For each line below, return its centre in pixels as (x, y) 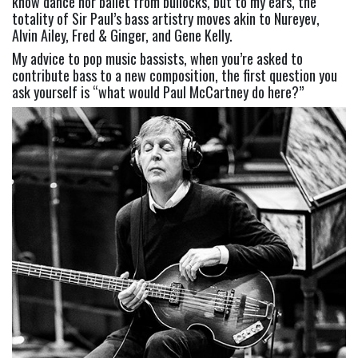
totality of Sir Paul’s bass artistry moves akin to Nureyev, (166, 19)
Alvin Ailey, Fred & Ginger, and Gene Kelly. (122, 36)
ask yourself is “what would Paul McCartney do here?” (158, 92)
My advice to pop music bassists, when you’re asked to (157, 59)
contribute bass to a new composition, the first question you (175, 76)
